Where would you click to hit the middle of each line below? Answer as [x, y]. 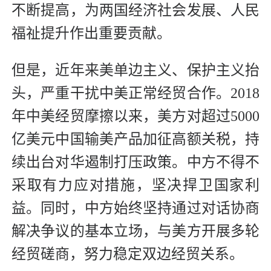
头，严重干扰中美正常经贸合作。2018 [135, 93]
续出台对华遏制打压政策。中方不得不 [135, 162]
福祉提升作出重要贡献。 [91, 34]
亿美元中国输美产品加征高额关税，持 [135, 139]
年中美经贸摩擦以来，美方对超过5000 [135, 116]
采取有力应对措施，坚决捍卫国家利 [135, 185]
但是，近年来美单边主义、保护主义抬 [135, 70]
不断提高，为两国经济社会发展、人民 [135, 11]
